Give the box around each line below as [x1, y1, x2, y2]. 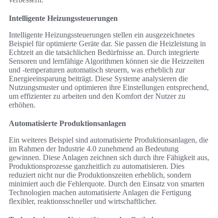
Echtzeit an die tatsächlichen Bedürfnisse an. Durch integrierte [9, 48, 199, 57]
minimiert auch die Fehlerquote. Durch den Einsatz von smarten [9, 180, 204, 188]
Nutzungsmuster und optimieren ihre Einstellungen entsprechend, [9, 83, 209, 92]
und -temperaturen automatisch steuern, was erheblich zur [9, 66, 185, 74]
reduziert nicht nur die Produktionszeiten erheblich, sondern [9, 171, 191, 180]
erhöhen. [9, 101, 36, 109]
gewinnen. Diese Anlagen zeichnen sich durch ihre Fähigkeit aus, [9, 153, 209, 162]
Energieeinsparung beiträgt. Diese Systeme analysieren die [9, 74, 188, 83]
